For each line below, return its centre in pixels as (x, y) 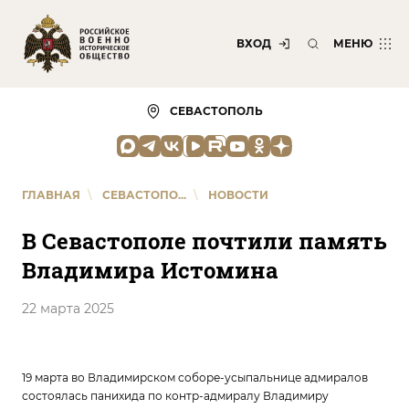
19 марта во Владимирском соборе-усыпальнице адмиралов (195, 378)
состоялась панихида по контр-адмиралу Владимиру (175, 396)
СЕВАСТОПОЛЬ (216, 111)
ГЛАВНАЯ (51, 195)
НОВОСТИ (238, 195)
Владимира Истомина (150, 270)
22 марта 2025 (68, 309)
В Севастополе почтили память (204, 241)
